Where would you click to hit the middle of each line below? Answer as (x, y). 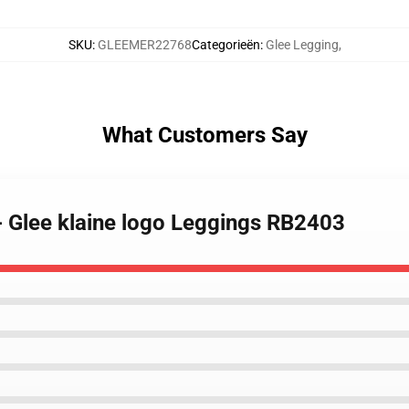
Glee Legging (302, 45)
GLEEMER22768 (144, 45)
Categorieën (225, 45)
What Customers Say (204, 135)
